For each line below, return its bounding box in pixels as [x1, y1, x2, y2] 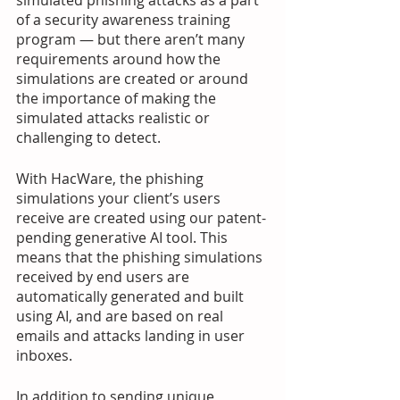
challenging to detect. [16, 128, 161, 147]
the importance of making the [16, 88, 220, 108]
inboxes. [16, 346, 72, 365]
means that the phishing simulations [16, 247, 266, 267]
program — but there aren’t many [16, 29, 248, 49]
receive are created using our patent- [16, 208, 266, 228]
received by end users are [16, 267, 193, 287]
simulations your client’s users [16, 188, 224, 208]
